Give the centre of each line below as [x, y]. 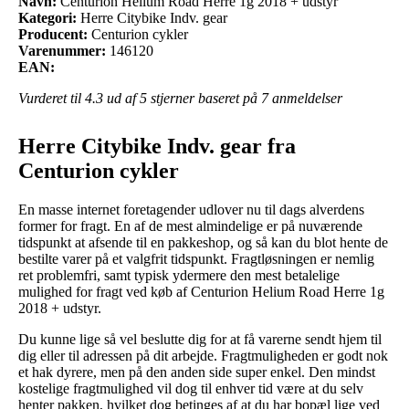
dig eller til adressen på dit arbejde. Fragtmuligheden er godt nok [203, 355]
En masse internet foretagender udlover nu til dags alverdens [191, 209]
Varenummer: [62, 50]
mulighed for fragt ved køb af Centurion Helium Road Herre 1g [201, 291]
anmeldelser [305, 98]
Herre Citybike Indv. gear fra [157, 146]
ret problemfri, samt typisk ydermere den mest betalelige [179, 275]
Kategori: [47, 17]
